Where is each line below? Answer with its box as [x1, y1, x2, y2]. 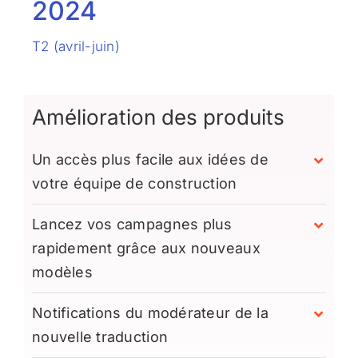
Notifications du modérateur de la [31, 304, 268, 321]
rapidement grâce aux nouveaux [31, 239, 261, 257]
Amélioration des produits [31, 104, 284, 129]
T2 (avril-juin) [31, 38, 121, 54]
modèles [31, 263, 93, 280]
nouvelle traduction [31, 328, 169, 345]
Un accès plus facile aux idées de [31, 150, 268, 168]
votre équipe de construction [31, 174, 237, 192]
